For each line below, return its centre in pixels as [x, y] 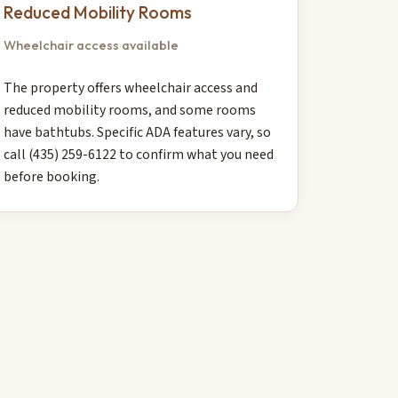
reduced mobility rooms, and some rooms [130, 111]
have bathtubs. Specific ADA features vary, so [138, 133]
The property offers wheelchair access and [131, 88]
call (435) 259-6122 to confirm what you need [139, 155]
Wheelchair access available [92, 45]
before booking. [52, 177]
